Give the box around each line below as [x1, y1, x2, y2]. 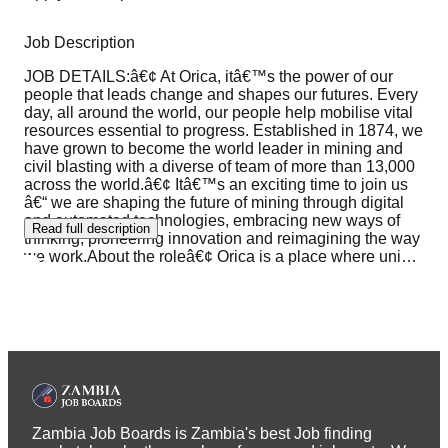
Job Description [24, 33, 135, 51]
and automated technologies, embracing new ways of [24, 211, 400, 229]
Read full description [32, 220, 150, 236]
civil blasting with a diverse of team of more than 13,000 [24, 157, 415, 175]
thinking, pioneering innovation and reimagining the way [24, 229, 420, 247]
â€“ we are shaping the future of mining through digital [24, 193, 404, 211]
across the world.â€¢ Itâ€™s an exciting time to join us [24, 175, 408, 193]
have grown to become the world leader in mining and [24, 139, 403, 157]
